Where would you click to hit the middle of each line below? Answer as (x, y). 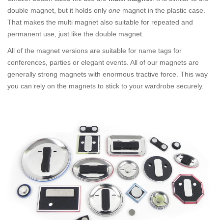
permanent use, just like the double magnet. (76, 34)
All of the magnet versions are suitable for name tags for (95, 51)
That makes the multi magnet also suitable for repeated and (100, 22)
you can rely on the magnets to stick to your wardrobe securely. (106, 86)
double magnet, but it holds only (58, 10)
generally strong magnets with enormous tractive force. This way (108, 74)
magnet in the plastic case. (163, 10)
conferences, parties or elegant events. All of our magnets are (103, 62)
